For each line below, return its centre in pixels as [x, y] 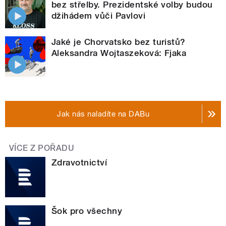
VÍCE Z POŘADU [42, 148]
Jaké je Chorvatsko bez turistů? [119, 42]
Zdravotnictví [79, 162]
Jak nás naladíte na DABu [103, 114]
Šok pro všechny [87, 211]
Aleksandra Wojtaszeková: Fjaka [119, 53]
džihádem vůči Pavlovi [99, 15]
